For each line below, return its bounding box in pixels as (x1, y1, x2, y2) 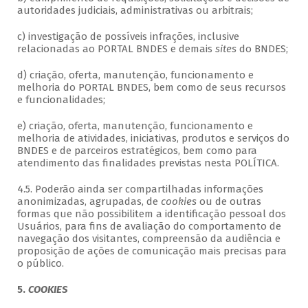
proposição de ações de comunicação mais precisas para (16, 245, 287, 258)
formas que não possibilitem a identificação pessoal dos (16, 208, 286, 221)
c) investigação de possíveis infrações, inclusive (16, 30, 239, 43)
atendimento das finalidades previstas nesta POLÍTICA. (16, 157, 279, 170)
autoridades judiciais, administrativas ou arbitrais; (16, 4, 253, 17)
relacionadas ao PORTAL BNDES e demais (16, 43, 215, 56)
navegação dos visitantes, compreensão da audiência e (16, 232, 280, 245)
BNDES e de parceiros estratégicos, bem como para (16, 144, 257, 157)
